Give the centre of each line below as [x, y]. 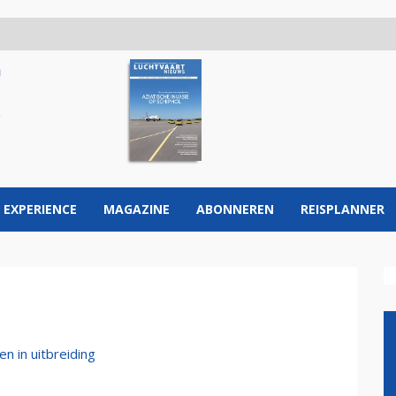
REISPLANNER [343, 209]
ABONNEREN [235, 209]
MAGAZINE [137, 209]
